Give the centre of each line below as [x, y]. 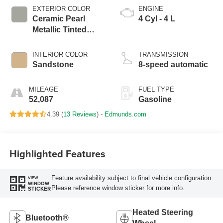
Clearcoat [50, 40]
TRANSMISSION [163, 54]
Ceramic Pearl [58, 18]
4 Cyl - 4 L [157, 18]
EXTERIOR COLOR [61, 8]
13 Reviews [80, 114]
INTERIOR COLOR [60, 54]
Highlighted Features [57, 154]
